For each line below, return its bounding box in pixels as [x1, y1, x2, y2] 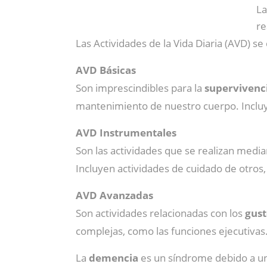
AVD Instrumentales [76, 126, 176, 139]
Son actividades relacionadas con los [76, 206, 245, 220]
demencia [89, 251, 141, 265]
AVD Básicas [76, 63, 136, 77]
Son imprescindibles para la [76, 81, 204, 95]
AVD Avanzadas [76, 188, 153, 202]
